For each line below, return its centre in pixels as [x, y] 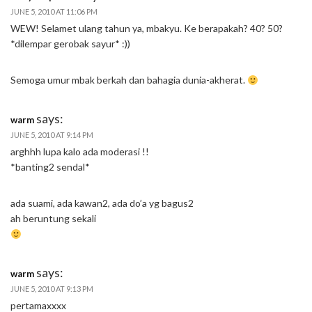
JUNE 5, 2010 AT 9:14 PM [52, 135]
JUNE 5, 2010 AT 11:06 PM [54, 12]
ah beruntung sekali [53, 219]
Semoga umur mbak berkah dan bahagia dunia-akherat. [129, 80]
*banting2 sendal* [50, 167]
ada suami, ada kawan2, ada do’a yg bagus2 [102, 203]
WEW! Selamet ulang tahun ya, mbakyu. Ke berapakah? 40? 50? [147, 29]
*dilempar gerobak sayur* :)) [70, 44]
